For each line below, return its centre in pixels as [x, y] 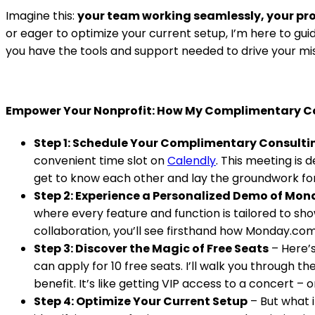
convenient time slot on [101, 160]
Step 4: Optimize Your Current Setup [141, 301]
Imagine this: [41, 16]
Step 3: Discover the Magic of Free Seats [151, 248]
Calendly [192, 160]
